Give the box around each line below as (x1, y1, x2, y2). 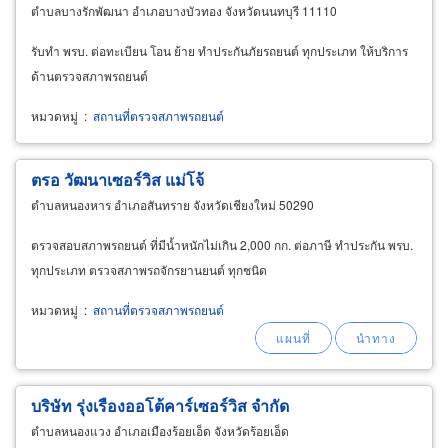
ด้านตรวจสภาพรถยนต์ (31, 66, 148, 84)
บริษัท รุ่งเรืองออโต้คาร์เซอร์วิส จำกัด (31, 393, 289, 417)
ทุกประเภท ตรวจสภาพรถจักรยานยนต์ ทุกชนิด (31, 260, 267, 278)
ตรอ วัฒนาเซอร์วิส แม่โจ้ (31, 167, 204, 191)
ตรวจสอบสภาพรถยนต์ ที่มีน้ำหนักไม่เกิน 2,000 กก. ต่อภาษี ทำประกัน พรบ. (31, 235, 413, 253)
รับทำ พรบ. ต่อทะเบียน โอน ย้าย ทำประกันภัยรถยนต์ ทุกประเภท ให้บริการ (31, 41, 408, 59)
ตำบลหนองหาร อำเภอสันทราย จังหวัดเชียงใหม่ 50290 (31, 195, 314, 213)
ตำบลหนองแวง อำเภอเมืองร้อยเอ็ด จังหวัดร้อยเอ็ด (31, 421, 289, 439)
